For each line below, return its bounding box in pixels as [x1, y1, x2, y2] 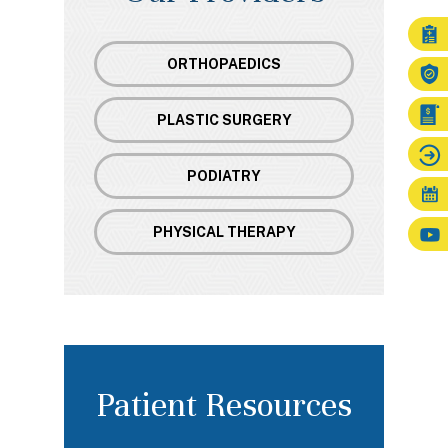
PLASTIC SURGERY [156, 112, 292, 128]
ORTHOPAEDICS [167, 56, 281, 72]
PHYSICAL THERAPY [152, 224, 296, 240]
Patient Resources [96, 384, 352, 426]
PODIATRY [187, 168, 261, 184]
